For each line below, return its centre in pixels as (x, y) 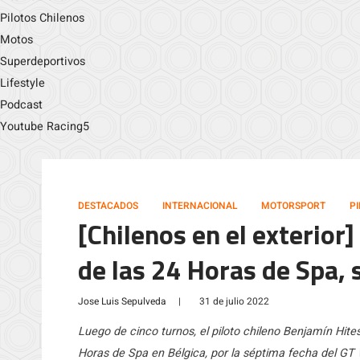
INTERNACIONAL (200, 206)
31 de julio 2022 (234, 301)
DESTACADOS (108, 206)
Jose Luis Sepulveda (122, 301)
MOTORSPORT (293, 206)
